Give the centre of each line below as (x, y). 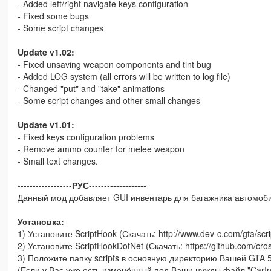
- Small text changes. (57, 161)
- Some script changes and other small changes (109, 100)
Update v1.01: (46, 124)
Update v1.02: (46, 52)
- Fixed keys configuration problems (86, 136)
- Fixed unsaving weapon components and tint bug (114, 64)
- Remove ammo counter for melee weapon (101, 149)
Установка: (41, 221)
